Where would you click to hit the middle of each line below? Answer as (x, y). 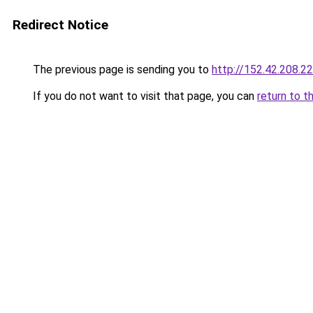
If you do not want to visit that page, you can (144, 96)
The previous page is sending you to (121, 70)
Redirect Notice (60, 25)
